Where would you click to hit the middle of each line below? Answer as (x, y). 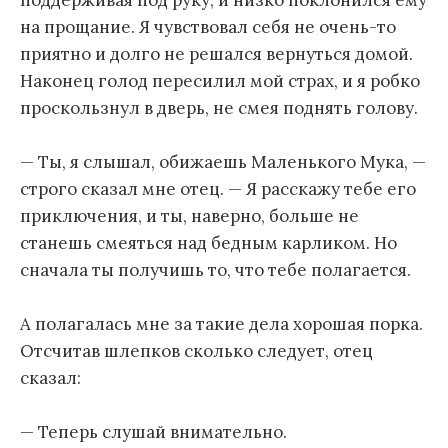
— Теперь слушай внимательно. (153, 432)
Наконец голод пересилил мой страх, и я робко (220, 80)
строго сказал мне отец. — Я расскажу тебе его (218, 189)
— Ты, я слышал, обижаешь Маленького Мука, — (223, 162)
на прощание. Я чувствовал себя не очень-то (208, 26)
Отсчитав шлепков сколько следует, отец (196, 351)
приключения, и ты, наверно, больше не (189, 216)
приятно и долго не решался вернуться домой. (216, 53)
